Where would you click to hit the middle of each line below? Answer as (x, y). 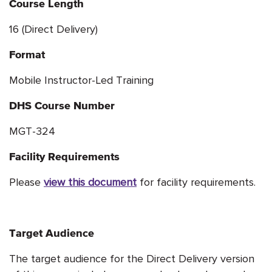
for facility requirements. (196, 182)
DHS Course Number (62, 105)
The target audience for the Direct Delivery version (132, 258)
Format (27, 54)
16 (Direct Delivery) (53, 29)
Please (26, 182)
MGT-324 (32, 131)
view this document (90, 182)
